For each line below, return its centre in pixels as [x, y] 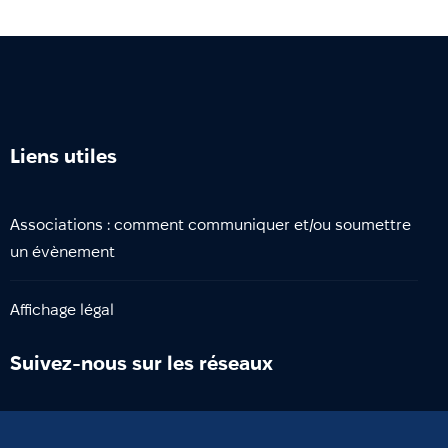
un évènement [62, 251]
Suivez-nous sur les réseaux [141, 362]
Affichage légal [61, 309]
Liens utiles [63, 155]
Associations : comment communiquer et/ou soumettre [210, 224]
